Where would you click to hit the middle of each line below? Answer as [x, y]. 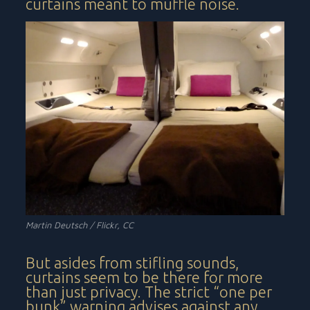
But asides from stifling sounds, [133, 262]
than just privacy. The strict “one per [149, 291]
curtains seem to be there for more [145, 277]
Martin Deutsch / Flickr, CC [80, 225]
